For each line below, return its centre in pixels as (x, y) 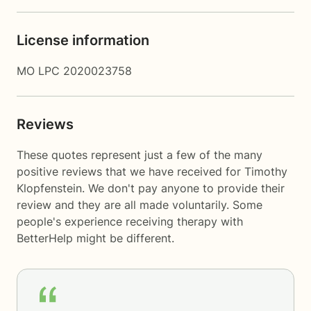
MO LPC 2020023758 (74, 71)
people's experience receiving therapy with (130, 221)
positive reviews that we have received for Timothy (152, 171)
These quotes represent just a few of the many (140, 155)
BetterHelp (45, 238)
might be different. (124, 238)
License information (83, 40)
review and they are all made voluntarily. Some (140, 205)
